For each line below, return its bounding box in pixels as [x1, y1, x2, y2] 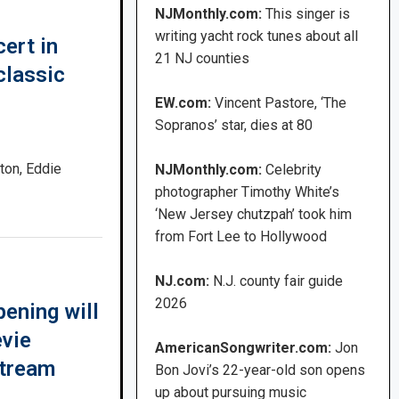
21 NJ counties [155, 50, 250, 68]
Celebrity [265, 161, 322, 179]
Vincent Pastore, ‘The [215, 94, 347, 112]
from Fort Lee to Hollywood [155, 228, 328, 246]
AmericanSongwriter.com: [155, 339, 332, 357]
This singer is [265, 5, 351, 23]
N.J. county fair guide [213, 273, 344, 290]
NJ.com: [155, 273, 210, 290]
